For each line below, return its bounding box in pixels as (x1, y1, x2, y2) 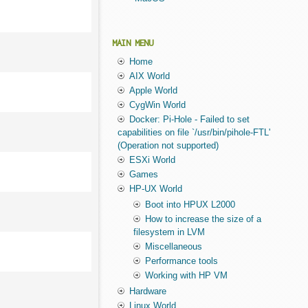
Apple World (129, 85, 177, 96)
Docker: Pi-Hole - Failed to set (129, 114, 250, 125)
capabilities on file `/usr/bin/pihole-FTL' (117, 127, 270, 138)
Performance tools (144, 256, 218, 267)
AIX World (129, 71, 170, 82)
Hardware (129, 286, 166, 297)
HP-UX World (129, 184, 182, 195)
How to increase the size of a (144, 214, 261, 225)
